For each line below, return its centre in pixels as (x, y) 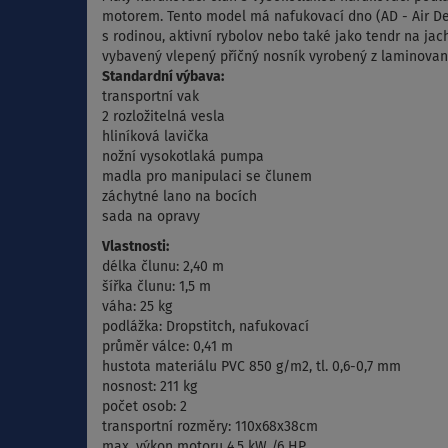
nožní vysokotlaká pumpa (183, 157)
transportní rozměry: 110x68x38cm (210, 427)
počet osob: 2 (144, 407)
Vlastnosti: (135, 247)
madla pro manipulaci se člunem (207, 177)
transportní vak (150, 97)
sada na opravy (151, 217)
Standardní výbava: (163, 77)
